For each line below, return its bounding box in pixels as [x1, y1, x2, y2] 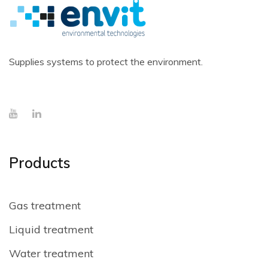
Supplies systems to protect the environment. [9, 55, 203, 68]
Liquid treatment [9, 222, 93, 236]
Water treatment [9, 246, 93, 260]
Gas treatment [9, 198, 81, 212]
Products [9, 153, 71, 172]
